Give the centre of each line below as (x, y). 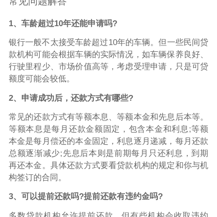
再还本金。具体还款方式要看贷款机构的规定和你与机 (108, 166)
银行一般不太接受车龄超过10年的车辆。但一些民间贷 (108, 43)
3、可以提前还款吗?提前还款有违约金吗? (85, 197)
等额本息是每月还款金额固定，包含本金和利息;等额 (108, 129)
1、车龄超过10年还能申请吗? (63, 24)
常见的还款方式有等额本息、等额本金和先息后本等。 (108, 117)
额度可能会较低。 (41, 79)
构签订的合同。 (37, 178)
